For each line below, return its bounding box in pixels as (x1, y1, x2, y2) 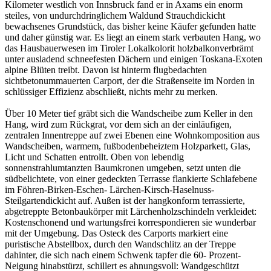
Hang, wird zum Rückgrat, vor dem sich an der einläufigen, (5, 119, 232, 130)
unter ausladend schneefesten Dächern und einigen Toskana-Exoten (5, 54, 263, 65)
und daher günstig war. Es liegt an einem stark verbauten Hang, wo (5, 32, 261, 43)
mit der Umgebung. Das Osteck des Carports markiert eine (5, 228, 228, 239)
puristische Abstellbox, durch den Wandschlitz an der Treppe (5, 239, 236, 250)
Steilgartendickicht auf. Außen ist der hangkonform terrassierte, (5, 195, 245, 206)
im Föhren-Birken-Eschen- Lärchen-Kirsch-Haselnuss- (5, 184, 214, 195)
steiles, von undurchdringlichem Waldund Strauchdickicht (5, 10, 225, 21)
